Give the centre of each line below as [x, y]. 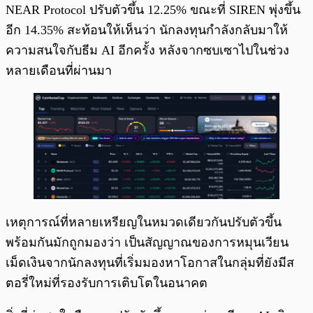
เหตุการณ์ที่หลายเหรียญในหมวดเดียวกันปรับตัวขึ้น [144, 223]
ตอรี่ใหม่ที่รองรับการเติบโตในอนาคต [107, 283]
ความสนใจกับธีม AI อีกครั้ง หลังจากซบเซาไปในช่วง [147, 51]
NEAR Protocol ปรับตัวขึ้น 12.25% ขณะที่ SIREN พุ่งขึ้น [153, 10]
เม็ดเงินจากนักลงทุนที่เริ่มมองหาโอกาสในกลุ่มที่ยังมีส [150, 263]
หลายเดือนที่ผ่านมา [59, 71]
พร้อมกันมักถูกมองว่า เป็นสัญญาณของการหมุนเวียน [147, 243]
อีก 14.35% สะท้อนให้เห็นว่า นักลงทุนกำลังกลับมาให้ [147, 30]
